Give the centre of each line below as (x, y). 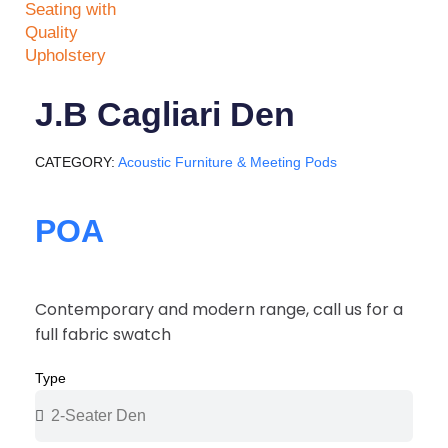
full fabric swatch (103, 334)
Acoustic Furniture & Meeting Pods (227, 162)
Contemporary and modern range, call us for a (219, 309)
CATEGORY (73, 162)
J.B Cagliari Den (165, 114)
